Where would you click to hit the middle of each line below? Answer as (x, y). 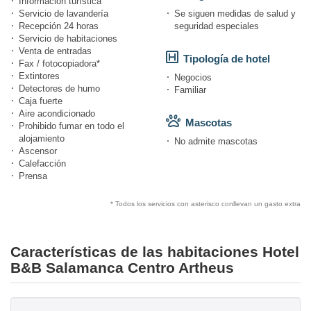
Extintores (39, 76)
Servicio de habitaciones (68, 39)
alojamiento (42, 139)
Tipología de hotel (227, 59)
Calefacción (42, 164)
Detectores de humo (59, 89)
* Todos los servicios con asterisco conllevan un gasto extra (205, 204)
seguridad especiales (217, 26)
